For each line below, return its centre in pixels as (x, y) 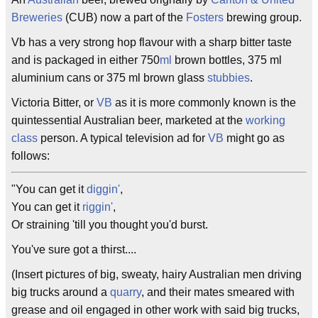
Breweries (37, 17)
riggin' (98, 207)
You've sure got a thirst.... (74, 250)
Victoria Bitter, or (54, 103)
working (265, 120)
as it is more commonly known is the (204, 103)
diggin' (103, 189)
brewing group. (263, 17)
